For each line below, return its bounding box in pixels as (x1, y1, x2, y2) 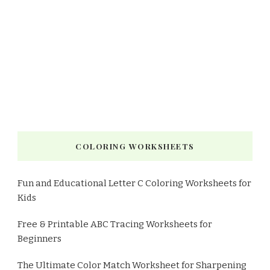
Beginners (17, 233, 61, 244)
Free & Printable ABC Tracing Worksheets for (17, 218, 212, 230)
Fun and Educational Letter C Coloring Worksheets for (17, 177, 251, 189)
